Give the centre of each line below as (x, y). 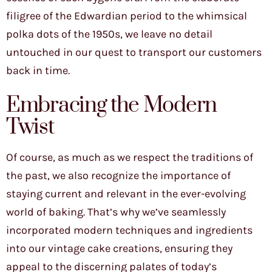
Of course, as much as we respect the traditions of (130, 158)
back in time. (38, 71)
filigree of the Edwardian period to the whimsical (127, 16)
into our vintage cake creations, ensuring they (119, 249)
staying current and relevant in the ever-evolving (126, 194)
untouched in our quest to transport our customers (134, 53)
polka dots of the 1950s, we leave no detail (109, 34)
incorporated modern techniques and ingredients (129, 230)
